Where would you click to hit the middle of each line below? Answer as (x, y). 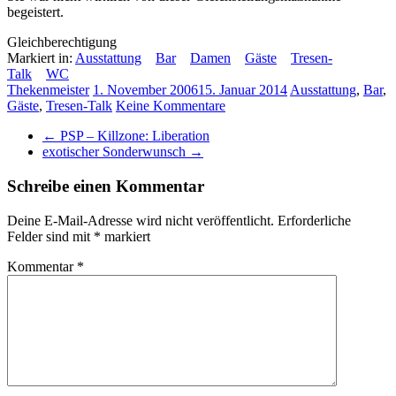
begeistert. (35, 12)
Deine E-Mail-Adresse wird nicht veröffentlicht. (141, 220)
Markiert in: (41, 58)
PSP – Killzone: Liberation (133, 136)
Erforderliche (314, 220)
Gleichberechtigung (62, 42)
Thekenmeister (48, 90)
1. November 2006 (145, 90)
